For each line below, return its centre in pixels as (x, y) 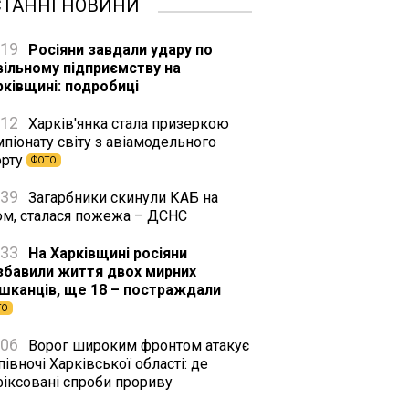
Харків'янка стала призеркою (127, 124)
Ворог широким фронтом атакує (137, 346)
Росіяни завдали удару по (119, 50)
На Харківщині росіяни (106, 253)
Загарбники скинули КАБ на (121, 198)
